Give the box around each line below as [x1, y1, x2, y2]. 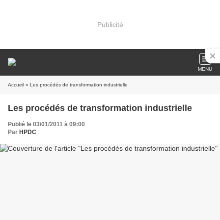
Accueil [8, 82, 24, 87]
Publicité [97, 20, 123, 28]
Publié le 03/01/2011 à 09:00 [8, 121, 85, 128]
